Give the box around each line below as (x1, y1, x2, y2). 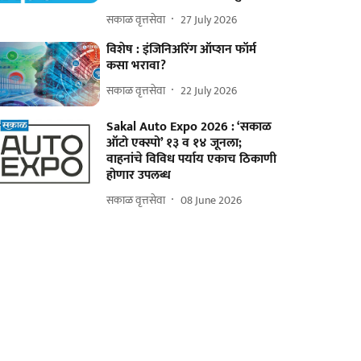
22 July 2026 (180, 81, 238, 100)
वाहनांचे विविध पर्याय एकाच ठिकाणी (106, 148, 277, 171)
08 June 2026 (180, 190, 243, 210)
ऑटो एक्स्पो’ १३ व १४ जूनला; (106, 132, 243, 155)
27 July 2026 (180, 10, 238, 29)
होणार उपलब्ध (106, 164, 172, 187)
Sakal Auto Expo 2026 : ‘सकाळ (106, 116, 272, 139)
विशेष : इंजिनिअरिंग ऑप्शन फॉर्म (106, 39, 257, 61)
